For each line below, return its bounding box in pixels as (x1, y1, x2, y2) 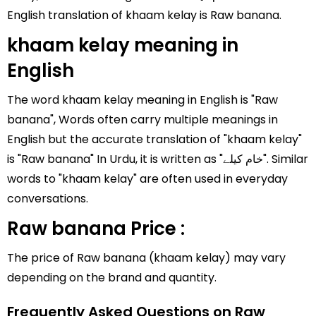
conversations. (7, 190, 88, 207)
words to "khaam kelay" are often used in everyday (7, 171, 288, 187)
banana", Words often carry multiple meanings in (7, 111, 278, 128)
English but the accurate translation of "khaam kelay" (7, 131, 302, 147)
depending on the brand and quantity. (7, 269, 217, 286)
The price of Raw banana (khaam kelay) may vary (7, 250, 286, 266)
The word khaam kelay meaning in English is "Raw (7, 92, 278, 108)
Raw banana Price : (7, 216, 185, 241)
